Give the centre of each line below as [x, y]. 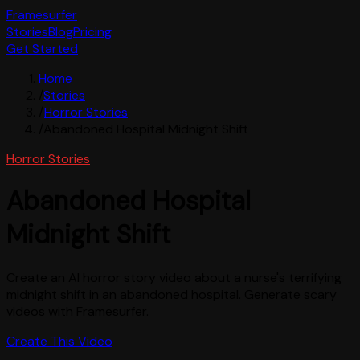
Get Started [42, 49]
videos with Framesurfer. [78, 311]
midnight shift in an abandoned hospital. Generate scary [172, 294]
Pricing [92, 32]
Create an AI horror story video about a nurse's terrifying [174, 277]
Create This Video [59, 341]
